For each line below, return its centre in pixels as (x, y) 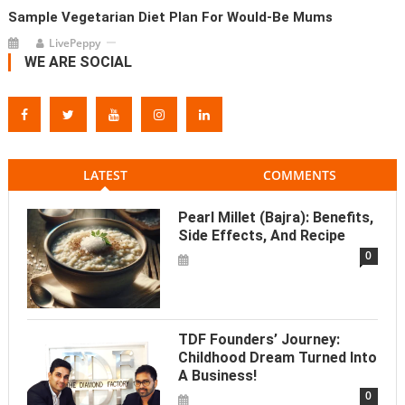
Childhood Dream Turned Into (277, 358)
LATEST (105, 174)
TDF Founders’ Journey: (259, 340)
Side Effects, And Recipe (261, 235)
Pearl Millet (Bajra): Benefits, (275, 217)
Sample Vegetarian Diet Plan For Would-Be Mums (171, 17)
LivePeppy (75, 42)
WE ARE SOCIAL (78, 61)
